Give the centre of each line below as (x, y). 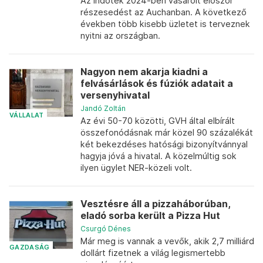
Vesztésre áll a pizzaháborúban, (155, 204)
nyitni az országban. (120, 36)
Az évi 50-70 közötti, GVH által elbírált (158, 121)
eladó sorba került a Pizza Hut (150, 216)
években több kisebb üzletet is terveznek (165, 24)
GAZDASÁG (30, 247)
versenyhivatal (115, 95)
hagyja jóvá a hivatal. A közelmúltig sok (159, 156)
